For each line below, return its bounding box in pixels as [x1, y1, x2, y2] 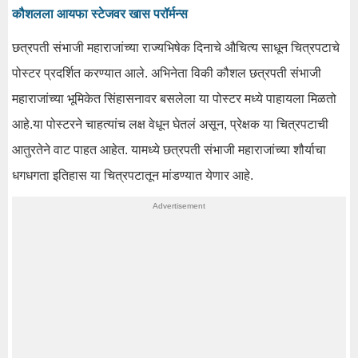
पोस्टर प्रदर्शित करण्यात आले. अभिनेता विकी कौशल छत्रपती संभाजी [12, 66, 321, 80]
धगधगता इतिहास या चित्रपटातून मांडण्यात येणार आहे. [12, 168, 253, 182]
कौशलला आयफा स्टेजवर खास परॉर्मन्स [12, 6, 188, 21]
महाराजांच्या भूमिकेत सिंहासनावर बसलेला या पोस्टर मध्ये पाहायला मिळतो [12, 91, 336, 105]
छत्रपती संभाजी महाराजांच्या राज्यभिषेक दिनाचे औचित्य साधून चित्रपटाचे [12, 40, 340, 54]
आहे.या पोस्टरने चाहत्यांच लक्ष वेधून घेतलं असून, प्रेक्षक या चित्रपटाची [12, 117, 328, 131]
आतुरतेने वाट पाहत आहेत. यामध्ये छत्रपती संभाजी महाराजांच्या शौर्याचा [12, 142, 326, 157]
